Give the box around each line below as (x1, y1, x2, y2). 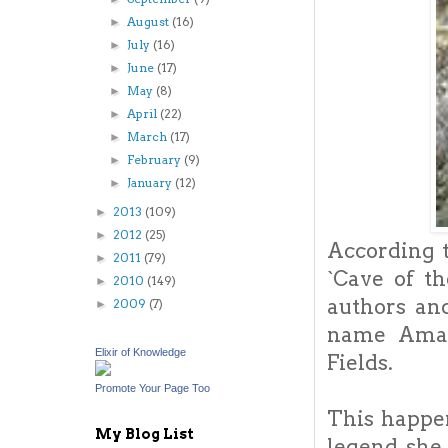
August (127, 14, 173, 29)
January (127, 175, 176, 190)
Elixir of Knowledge (95, 346, 186, 358)
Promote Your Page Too (95, 382, 210, 394)
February (127, 152, 185, 167)
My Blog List (95, 426, 194, 442)
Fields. (327, 350, 393, 376)
